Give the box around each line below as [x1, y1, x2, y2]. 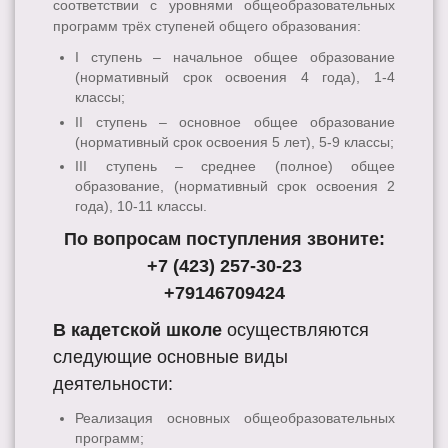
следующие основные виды [53, 346, 288, 367]
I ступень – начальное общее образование [75, 49, 395, 66]
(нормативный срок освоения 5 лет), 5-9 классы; [75, 133, 395, 150]
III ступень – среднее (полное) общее [75, 157, 395, 174]
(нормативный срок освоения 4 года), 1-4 [75, 69, 395, 86]
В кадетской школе [53, 319, 222, 340]
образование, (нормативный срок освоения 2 [75, 177, 395, 194]
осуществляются [222, 319, 369, 340]
